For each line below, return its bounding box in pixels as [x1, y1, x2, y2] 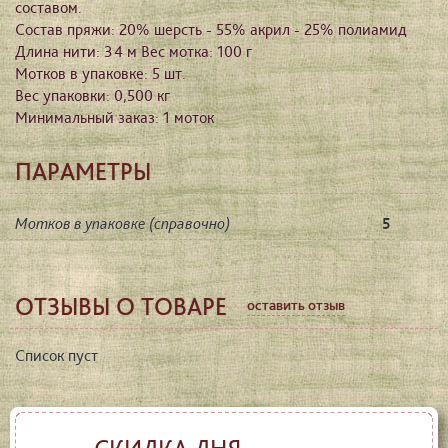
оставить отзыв [247, 296, 345, 315]
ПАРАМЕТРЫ [15, 156, 151, 187]
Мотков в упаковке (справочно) [15, 214, 230, 234]
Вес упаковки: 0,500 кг [15, 86, 170, 106]
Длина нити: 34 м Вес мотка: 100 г [15, 42, 252, 62]
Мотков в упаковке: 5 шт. [15, 64, 186, 84]
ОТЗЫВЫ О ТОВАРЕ [15, 290, 227, 321]
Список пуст [15, 345, 98, 365]
